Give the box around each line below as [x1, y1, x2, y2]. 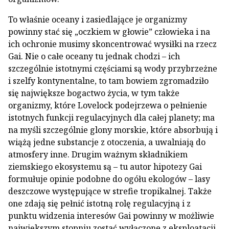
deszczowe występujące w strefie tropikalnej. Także [8, 186, 212, 197]
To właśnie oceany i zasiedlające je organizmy [8, 14, 187, 25]
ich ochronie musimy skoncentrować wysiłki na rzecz [8, 38, 217, 50]
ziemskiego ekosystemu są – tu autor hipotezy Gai [8, 161, 202, 172]
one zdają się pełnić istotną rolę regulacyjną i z [8, 198, 191, 209]
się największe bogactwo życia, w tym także [8, 87, 179, 99]
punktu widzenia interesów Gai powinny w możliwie [8, 210, 214, 221]
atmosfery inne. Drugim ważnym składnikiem [8, 149, 188, 160]
